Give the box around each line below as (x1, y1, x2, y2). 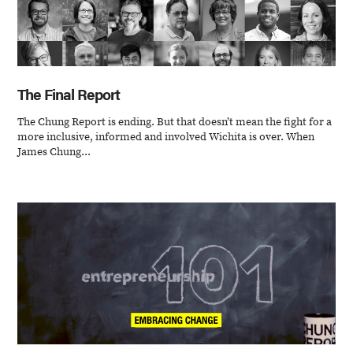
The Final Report (17, 82, 121, 105)
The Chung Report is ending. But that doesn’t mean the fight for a (17, 113, 333, 129)
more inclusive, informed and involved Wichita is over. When (17, 128, 315, 144)
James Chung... (17, 143, 91, 159)
